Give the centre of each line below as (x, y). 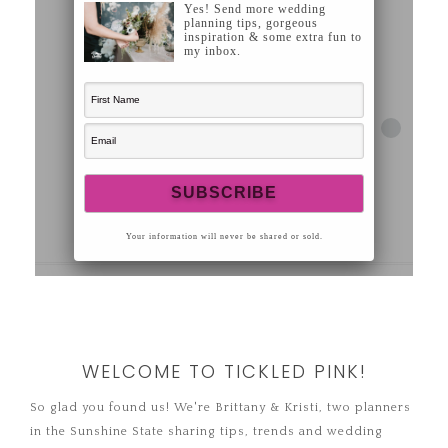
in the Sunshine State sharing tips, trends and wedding (206, 432)
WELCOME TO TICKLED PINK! (224, 372)
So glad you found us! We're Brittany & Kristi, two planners (220, 408)
